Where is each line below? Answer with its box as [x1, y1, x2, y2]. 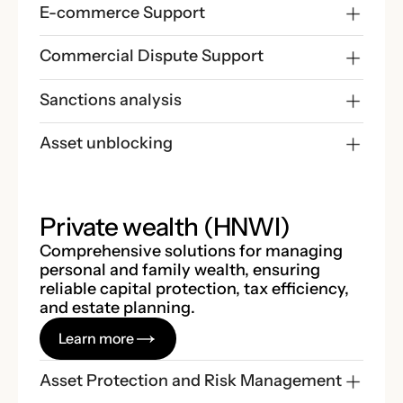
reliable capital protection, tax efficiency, [40, 279, 349, 300]
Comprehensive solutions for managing [40, 241, 343, 262]
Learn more [58, 328, 135, 347]
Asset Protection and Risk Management [40, 370, 342, 390]
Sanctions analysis [40, 89, 182, 110]
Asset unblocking [40, 132, 173, 153]
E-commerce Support [40, 2, 205, 22]
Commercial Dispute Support [40, 46, 264, 67]
